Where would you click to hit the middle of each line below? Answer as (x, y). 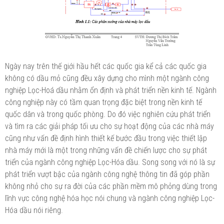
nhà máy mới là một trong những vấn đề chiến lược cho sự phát (106, 150)
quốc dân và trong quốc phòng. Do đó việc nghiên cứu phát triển (108, 114)
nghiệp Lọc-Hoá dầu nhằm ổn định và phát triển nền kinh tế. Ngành (111, 90)
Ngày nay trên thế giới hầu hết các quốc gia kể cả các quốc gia (106, 66)
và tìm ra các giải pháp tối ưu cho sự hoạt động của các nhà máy (109, 126)
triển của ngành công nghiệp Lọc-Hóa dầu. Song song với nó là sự (110, 162)
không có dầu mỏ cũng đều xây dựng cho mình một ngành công (107, 78)
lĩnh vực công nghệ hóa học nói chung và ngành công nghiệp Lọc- (110, 198)
